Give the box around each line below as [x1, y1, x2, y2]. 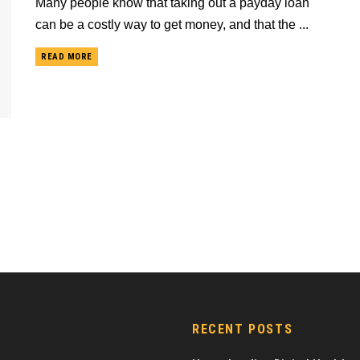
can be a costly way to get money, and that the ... [35, 18, 309, 31]
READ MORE [41, 51, 92, 62]
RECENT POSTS [192, 321, 293, 337]
